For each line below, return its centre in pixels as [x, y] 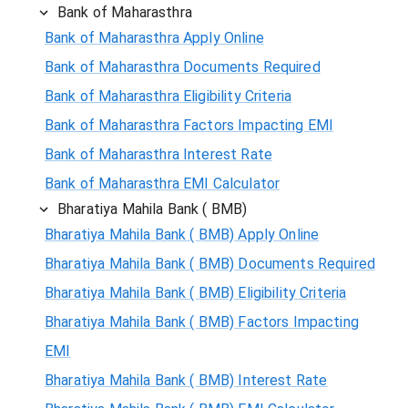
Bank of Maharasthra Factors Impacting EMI [189, 125]
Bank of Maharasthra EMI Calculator [163, 183]
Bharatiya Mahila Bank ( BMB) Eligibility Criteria [196, 292]
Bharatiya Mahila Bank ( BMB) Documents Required [210, 263]
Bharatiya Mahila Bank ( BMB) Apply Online [182, 234]
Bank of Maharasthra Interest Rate [158, 154]
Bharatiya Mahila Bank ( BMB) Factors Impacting [202, 321]
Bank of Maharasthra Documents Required [183, 66]
